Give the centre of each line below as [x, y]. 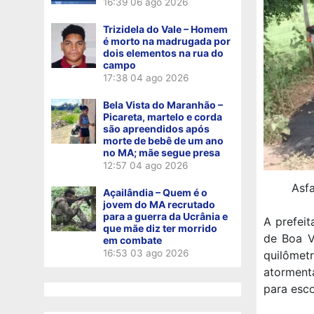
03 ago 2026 [159, 253]
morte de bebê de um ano [163, 140]
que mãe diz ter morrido [160, 228]
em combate [132, 240]
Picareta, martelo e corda [163, 116]
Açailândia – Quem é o [155, 192]
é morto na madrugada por [167, 41]
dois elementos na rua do [163, 53]
